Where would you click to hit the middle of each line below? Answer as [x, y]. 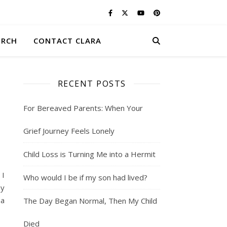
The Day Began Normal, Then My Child [90, 201]
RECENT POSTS [92, 84]
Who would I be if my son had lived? [85, 177]
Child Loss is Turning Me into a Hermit [89, 154]
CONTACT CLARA [67, 41]
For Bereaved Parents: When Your [83, 108]
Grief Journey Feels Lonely [69, 131]
